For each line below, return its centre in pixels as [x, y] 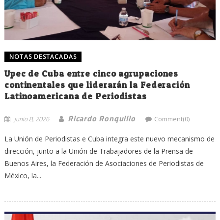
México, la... [23, 176]
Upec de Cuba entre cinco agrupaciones [91, 74]
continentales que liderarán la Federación [97, 85]
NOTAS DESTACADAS [43, 57]
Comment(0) [172, 119]
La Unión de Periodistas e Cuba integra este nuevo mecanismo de [109, 139]
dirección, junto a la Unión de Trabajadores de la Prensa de [98, 151]
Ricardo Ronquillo [101, 119]
